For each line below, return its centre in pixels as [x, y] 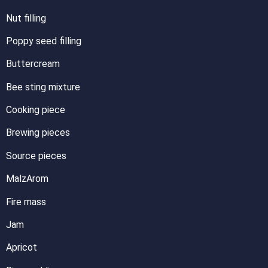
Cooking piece [36, 110]
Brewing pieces [38, 133]
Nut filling [26, 18]
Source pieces [36, 156]
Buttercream [33, 64]
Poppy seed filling [44, 41]
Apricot [22, 248]
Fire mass [26, 202]
